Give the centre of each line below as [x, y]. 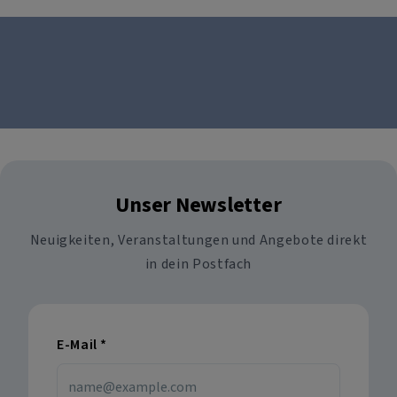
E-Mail [79, 344]
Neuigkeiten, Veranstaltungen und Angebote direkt [198, 239]
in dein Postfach [198, 263]
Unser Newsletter [198, 204]
